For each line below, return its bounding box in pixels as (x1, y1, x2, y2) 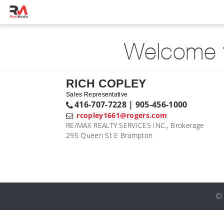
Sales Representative (66, 91, 128, 97)
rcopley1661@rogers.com (76, 110, 167, 120)
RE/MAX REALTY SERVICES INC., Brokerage (66, 120, 204, 130)
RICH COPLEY (66, 77, 146, 90)
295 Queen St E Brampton (66, 130, 153, 140)
